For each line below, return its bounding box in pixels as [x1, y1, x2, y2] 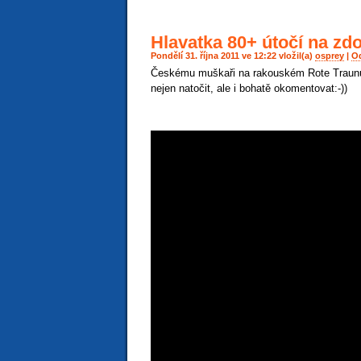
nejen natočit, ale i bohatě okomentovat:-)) [151, 82, 347, 95]
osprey [315, 51, 344, 60]
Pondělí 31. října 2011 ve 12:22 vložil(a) [151, 51, 315, 60]
